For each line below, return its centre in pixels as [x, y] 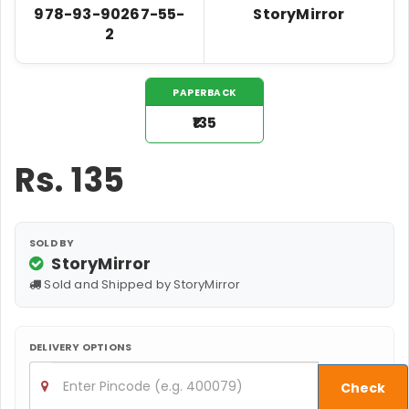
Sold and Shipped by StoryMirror [141, 284]
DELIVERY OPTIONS [81, 346]
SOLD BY [52, 242]
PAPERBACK [204, 92]
